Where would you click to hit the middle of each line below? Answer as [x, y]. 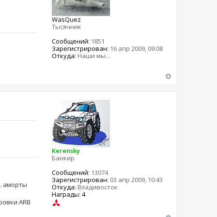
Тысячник [67, 26]
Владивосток [97, 187]
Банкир [63, 158]
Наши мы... [93, 55]
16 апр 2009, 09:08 [136, 48]
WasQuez [67, 19]
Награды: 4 [69, 194]
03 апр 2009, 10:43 [136, 179]
